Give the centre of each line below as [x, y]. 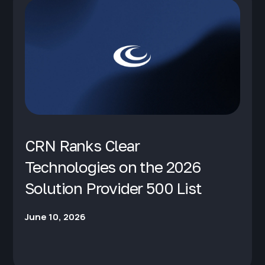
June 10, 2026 [55, 216]
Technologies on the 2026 [112, 167]
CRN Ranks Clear [82, 146]
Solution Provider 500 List [113, 188]
